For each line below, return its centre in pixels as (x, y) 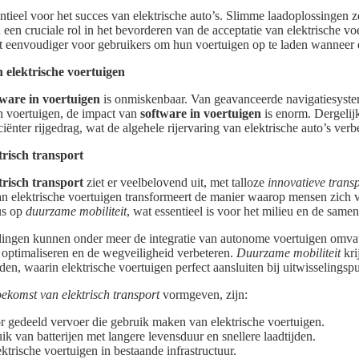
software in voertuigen (201, 114)
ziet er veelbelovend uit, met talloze (175, 183)
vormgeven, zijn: (204, 295)
